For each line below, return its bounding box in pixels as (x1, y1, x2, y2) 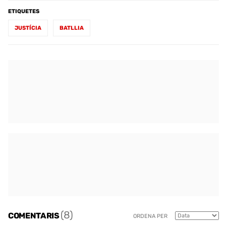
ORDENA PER (133, 213, 167, 220)
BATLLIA (60, 24, 84, 31)
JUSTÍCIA (15, 24, 41, 31)
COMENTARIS (8, 211, 61, 221)
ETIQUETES (8, 8, 39, 15)
